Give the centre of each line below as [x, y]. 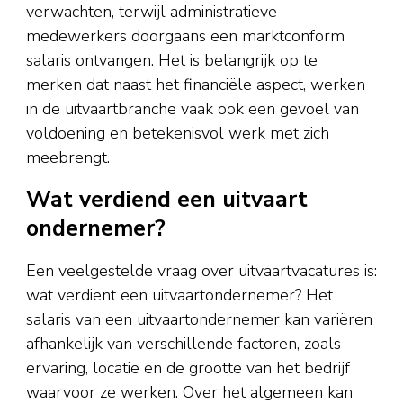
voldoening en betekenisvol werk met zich [178, 133]
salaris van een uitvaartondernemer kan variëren [199, 319]
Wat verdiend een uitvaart [167, 200]
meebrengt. [68, 157]
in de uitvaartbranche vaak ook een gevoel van [193, 108]
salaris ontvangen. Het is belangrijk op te [172, 60]
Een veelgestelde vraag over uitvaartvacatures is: [201, 270]
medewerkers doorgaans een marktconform [185, 36]
